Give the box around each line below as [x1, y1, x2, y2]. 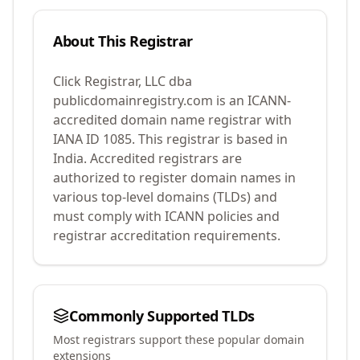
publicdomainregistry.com [53, 92, 213, 109]
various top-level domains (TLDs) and [53, 188, 277, 206]
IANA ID [53, 130, 103, 148]
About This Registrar [53, 31, 193, 51]
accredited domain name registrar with [53, 111, 292, 129]
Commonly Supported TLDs [69, 306, 255, 325]
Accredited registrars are [90, 149, 242, 167]
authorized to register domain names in [53, 169, 296, 186]
